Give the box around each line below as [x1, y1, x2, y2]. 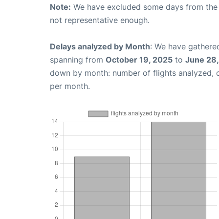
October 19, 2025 [106, 55, 173, 65]
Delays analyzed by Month [50, 42, 150, 52]
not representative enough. [50, 15, 150, 25]
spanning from [50, 55, 106, 65]
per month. [50, 81, 90, 91]
